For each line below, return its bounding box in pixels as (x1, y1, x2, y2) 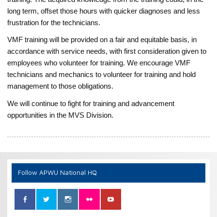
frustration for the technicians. (7, 18, 101, 27)
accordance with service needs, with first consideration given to (7, 47, 207, 56)
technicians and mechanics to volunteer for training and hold (7, 70, 196, 79)
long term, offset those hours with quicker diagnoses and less (7, 6, 201, 15)
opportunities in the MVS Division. (7, 110, 114, 119)
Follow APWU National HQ (17, 169, 97, 177)
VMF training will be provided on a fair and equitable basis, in (7, 35, 197, 44)
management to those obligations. (7, 82, 114, 91)
